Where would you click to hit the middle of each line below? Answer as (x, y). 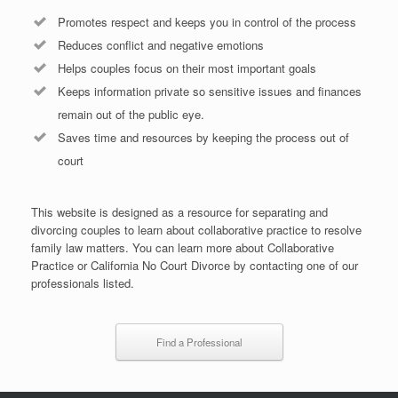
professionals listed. (83, 283)
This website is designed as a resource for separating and (179, 212)
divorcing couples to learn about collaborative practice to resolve (196, 230)
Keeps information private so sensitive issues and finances (210, 92)
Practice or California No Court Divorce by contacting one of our (195, 266)
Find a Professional (199, 342)
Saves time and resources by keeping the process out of (203, 138)
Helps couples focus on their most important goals (187, 68)
